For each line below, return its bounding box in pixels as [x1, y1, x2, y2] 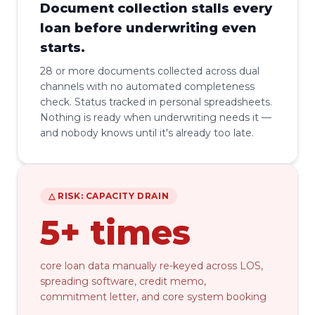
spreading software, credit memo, [40, 275, 206, 288]
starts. [40, 40, 85, 56]
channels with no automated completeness [40, 80, 255, 93]
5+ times [40, 212, 191, 253]
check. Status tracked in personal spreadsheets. [40, 96, 272, 108]
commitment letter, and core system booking [40, 290, 266, 303]
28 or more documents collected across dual [40, 65, 259, 77]
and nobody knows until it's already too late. [40, 127, 254, 139]
